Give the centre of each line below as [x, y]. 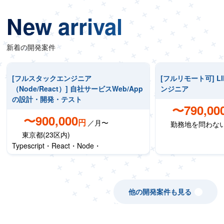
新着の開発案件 [31, 47]
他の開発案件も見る [160, 191]
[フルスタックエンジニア [52, 78]
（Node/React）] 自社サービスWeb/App [78, 88]
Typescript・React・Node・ [57, 145]
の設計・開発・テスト [47, 99]
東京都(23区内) [46, 134]
